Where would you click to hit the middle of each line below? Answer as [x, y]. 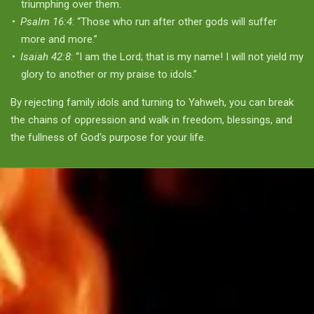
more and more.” [59, 39]
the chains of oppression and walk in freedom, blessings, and [151, 120]
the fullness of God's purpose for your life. [108, 137]
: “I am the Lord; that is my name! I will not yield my [187, 56]
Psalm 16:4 [46, 21]
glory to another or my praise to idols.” [109, 74]
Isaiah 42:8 [46, 56]
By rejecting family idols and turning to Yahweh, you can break [152, 102]
